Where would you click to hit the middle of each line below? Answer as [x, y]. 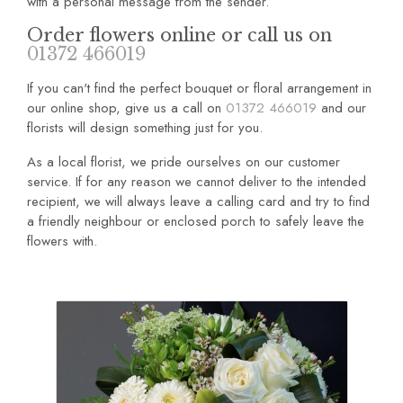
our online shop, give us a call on [126, 107]
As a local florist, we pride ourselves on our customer [184, 162]
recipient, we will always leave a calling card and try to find [198, 202]
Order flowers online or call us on [179, 35]
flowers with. [62, 242]
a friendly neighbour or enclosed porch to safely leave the [196, 222]
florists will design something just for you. [145, 127]
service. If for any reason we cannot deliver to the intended [197, 182]
